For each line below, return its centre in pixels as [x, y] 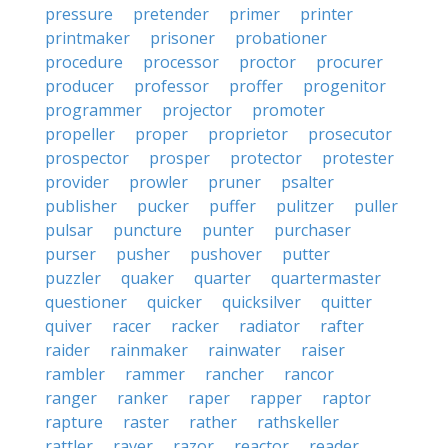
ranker [142, 398]
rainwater [244, 350]
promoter [288, 110]
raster [146, 422]
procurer [349, 62]
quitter [346, 302]
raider [67, 350]
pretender [171, 14]
